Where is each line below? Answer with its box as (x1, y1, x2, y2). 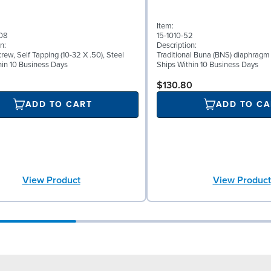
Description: (157, 40, 197, 50)
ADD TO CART (25, 99, 93, 110)
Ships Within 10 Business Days (157, 59, 258, 70)
